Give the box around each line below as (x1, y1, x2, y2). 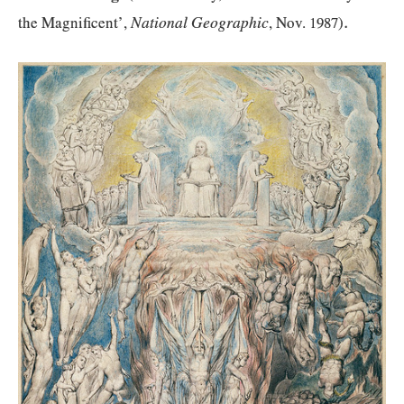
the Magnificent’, (18, 14, 131, 32)
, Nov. (269, 14, 309, 32)
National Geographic (131, 14, 269, 32)
